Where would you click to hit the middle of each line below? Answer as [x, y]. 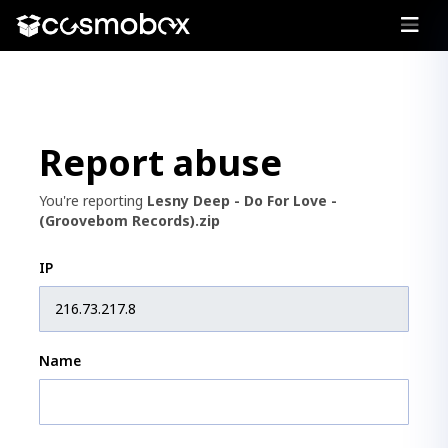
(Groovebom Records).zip [129, 220]
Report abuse [160, 162]
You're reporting [93, 200]
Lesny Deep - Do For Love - [242, 200]
